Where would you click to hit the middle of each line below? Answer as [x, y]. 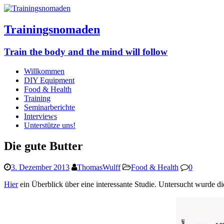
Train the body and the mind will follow [86, 51]
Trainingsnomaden [52, 29]
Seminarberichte [49, 107]
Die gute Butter [43, 146]
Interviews [40, 116]
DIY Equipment [49, 80]
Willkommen [44, 71]
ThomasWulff [99, 167]
